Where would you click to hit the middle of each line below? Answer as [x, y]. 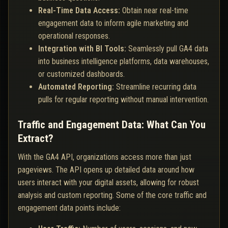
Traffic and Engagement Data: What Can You [112, 125]
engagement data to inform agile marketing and [113, 23]
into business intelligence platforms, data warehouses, [124, 62]
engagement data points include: [69, 208]
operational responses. [74, 36]
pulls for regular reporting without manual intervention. [123, 100]
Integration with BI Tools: [83, 49]
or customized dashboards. [81, 74]
